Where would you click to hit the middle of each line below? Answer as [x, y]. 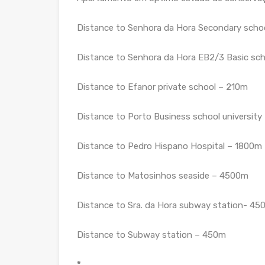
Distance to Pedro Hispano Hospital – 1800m [169, 146]
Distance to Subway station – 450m [151, 235]
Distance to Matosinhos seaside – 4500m [163, 176]
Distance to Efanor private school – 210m [162, 87]
